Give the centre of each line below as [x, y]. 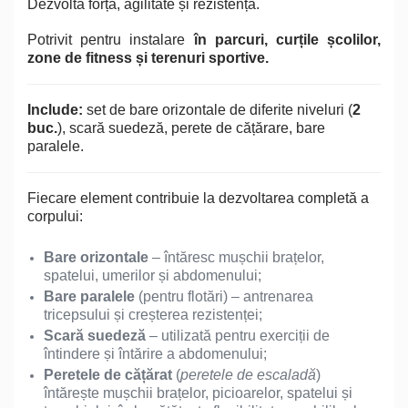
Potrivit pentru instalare [111, 39]
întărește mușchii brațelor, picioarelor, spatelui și [198, 393]
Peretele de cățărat [108, 374]
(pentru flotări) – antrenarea [224, 296]
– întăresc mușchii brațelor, [238, 257]
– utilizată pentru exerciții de [240, 335]
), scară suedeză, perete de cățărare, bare [191, 127]
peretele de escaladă [248, 374]
